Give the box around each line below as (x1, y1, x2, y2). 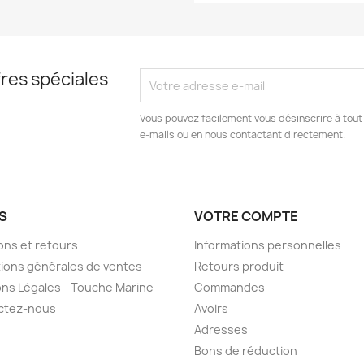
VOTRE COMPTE (194, 207, 298, 226)
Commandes (194, 279, 265, 296)
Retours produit (194, 258, 284, 275)
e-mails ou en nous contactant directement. (140, 128, 346, 142)
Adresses (194, 322, 248, 338)
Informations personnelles (194, 237, 341, 253)
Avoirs (194, 301, 228, 317)
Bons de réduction (194, 343, 297, 359)
